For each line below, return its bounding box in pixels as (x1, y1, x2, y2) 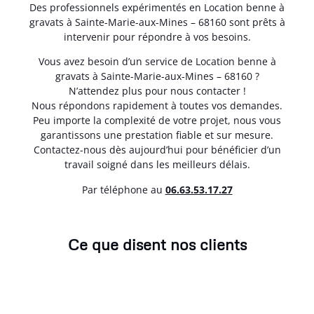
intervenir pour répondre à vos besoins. (63, 30, 251, 44)
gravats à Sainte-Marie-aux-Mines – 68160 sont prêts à (29, 15, 285, 29)
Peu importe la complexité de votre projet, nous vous (33, 114, 281, 128)
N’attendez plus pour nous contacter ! (68, 84, 246, 98)
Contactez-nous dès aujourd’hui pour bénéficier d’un (33, 143, 281, 157)
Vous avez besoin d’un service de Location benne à (38, 55, 276, 69)
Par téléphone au (81, 182, 165, 196)
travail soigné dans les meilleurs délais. (64, 158, 250, 172)
